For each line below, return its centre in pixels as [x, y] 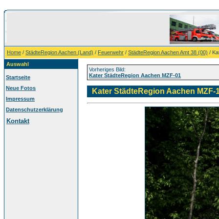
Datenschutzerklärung [34, 109]
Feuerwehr [111, 52]
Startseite [18, 77]
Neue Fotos [21, 88]
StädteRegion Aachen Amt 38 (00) [168, 52]
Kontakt [18, 121]
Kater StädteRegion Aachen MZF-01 [135, 75]
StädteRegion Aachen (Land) [59, 52]
